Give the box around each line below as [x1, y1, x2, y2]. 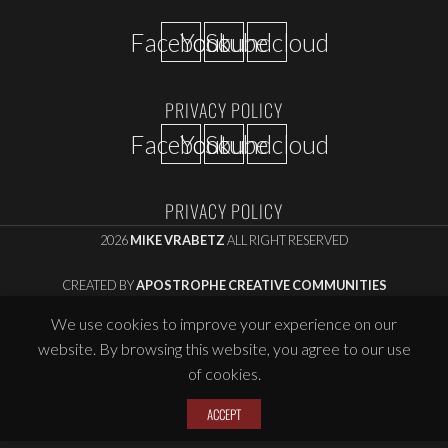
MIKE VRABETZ [129, 232, 225, 249]
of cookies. [187, 364, 261, 384]
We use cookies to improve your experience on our [51, 314, 397, 334]
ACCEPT [207, 404, 241, 425]
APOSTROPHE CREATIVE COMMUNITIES [135, 277, 387, 294]
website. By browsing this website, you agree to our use [37, 339, 411, 359]
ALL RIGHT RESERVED [224, 232, 349, 249]
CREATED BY [61, 277, 136, 294]
